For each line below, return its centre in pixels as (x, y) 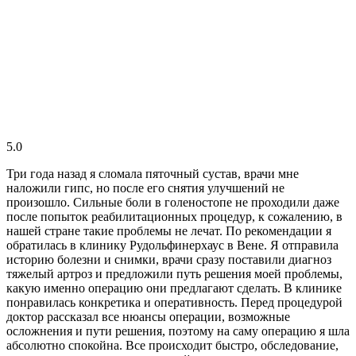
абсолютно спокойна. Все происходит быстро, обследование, (172, 345)
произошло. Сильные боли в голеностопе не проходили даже (173, 202)
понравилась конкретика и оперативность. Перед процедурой (174, 302)
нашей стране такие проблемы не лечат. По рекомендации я (169, 230)
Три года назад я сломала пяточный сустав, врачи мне (153, 173)
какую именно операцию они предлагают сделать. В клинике (174, 288)
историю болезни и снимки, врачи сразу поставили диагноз (169, 259)
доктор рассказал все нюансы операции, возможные (148, 316)
